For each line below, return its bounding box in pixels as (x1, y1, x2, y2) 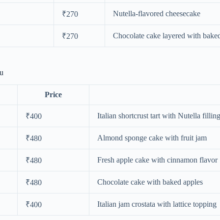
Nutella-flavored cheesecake (113, 9, 200, 18)
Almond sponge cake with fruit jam (97, 133, 207, 142)
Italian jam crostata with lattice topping (97, 199, 217, 208)
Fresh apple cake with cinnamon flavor (97, 155, 218, 164)
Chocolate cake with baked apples (97, 177, 203, 186)
